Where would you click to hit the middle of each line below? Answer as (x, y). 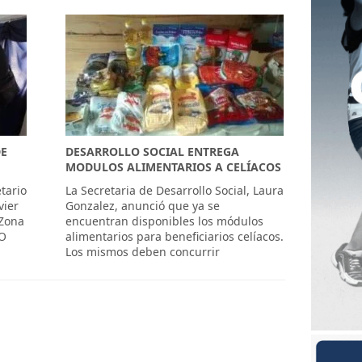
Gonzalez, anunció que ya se (143, 206)
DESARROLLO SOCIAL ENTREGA (153, 152)
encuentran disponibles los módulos (165, 221)
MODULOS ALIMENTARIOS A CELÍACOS (174, 167)
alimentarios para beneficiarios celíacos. (175, 236)
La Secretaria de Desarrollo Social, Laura (175, 190)
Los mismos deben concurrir (143, 252)
